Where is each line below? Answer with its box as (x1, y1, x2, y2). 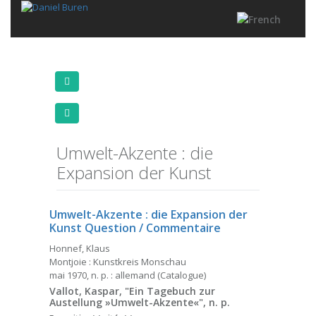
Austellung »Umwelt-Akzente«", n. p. (49, 295, 230, 309)
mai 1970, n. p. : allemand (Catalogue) (49, 268, 206, 281)
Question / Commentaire (85, 219, 221, 236)
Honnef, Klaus (49, 241, 110, 255)
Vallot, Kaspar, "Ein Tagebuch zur (49, 284, 215, 298)
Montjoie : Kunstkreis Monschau (49, 255, 186, 268)
